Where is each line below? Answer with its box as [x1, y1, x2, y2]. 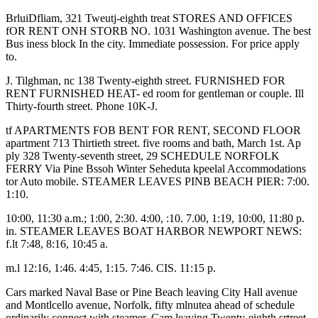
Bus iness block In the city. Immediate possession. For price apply [6, 37, 300, 50]
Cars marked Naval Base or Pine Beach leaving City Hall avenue [6, 285, 297, 298]
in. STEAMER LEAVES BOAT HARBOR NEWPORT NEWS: [6, 224, 302, 237]
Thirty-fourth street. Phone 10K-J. [6, 99, 158, 112]
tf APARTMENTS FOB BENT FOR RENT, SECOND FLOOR [6, 124, 301, 136]
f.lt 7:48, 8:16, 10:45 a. [6, 237, 108, 250]
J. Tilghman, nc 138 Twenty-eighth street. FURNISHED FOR [6, 74, 285, 87]
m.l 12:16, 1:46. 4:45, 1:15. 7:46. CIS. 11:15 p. [6, 261, 216, 274]
